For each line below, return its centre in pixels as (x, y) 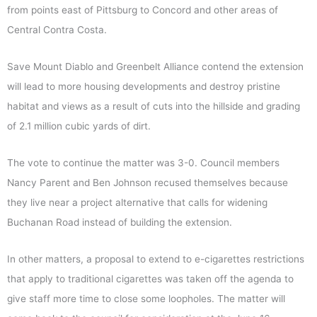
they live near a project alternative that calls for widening (137, 203)
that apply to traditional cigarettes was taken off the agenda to (150, 279)
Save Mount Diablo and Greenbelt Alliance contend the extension (155, 67)
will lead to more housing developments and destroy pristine (144, 87)
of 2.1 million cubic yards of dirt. (79, 126)
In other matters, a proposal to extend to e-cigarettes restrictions (156, 259)
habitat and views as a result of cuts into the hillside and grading (154, 106)
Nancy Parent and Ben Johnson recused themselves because (148, 183)
